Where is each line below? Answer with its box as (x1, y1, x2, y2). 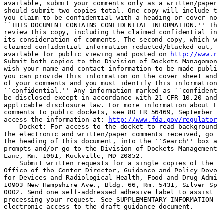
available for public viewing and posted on (4, 50, 170, 58)
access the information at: (4, 116, 108, 123)
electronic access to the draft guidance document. (4, 203, 194, 210)
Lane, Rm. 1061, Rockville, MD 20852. (4, 152, 143, 159)
